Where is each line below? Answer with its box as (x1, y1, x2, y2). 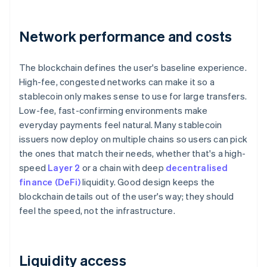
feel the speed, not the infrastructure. (19, 204, 175, 217)
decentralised (166, 162, 228, 174)
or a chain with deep (80, 162, 166, 174)
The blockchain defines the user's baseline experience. (19, 61, 247, 74)
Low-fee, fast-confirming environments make (19, 104, 208, 117)
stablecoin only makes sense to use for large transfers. (19, 90, 247, 103)
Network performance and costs (19, 27, 232, 46)
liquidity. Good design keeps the (80, 176, 215, 188)
